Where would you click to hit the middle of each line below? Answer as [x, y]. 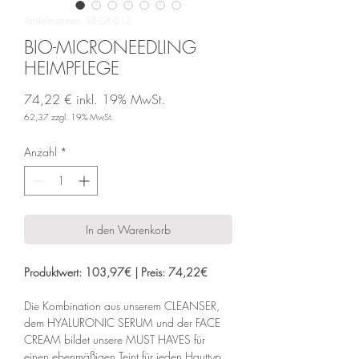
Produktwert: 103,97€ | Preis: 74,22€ [116, 272]
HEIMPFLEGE [72, 68]
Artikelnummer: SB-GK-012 [77, 20]
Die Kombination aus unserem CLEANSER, [122, 305]
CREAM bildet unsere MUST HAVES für [115, 339]
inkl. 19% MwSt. [121, 99]
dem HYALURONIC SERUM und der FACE [122, 322]
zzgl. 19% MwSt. [82, 116]
